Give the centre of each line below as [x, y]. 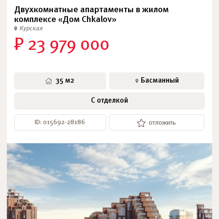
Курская [31, 29]
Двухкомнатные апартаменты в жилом [91, 10]
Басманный [160, 81]
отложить [162, 123]
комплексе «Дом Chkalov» [65, 20]
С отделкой [109, 101]
